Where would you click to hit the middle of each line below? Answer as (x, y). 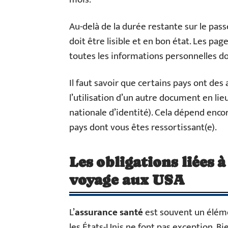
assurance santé (109, 212)
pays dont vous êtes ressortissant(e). (143, 127)
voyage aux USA (127, 180)
